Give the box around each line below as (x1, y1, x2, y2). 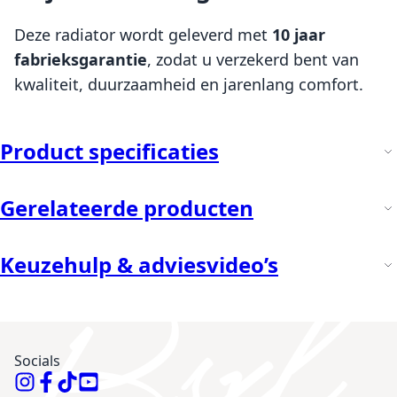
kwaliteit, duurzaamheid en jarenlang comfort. (14, 73, 363, 95)
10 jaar (272, 23, 325, 45)
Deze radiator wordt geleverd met (14, 23, 272, 45)
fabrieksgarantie (14, 48, 147, 70)
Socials (14, 350, 60, 370)
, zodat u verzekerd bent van (147, 48, 359, 70)
